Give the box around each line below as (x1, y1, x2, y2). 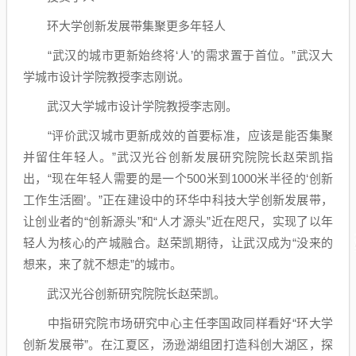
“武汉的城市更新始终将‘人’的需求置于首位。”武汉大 (23, 48, 333, 62)
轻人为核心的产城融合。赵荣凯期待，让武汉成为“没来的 (23, 236, 333, 250)
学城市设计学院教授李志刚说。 (23, 70, 190, 83)
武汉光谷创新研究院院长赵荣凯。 (23, 287, 226, 300)
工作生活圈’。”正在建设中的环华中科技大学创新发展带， (23, 193, 333, 207)
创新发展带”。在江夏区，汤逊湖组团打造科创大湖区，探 (23, 338, 333, 351)
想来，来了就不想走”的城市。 (23, 257, 182, 271)
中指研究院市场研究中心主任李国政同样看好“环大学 (23, 316, 333, 330)
